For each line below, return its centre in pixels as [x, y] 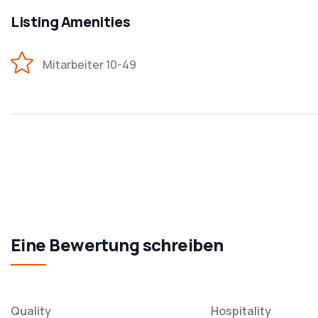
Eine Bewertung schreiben [117, 245]
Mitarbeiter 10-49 [89, 65]
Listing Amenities [71, 22]
